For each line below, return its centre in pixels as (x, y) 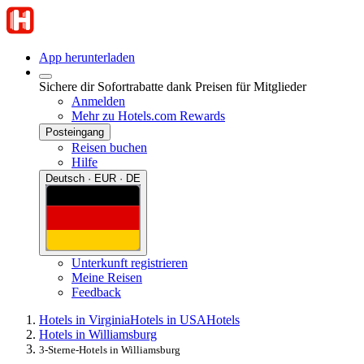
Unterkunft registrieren (130, 262)
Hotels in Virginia (84, 319)
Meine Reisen (107, 277)
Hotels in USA (168, 319)
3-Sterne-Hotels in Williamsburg (110, 349)
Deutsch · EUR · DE (93, 178)
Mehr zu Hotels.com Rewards (148, 116)
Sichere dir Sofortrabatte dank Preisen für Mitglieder (173, 87)
